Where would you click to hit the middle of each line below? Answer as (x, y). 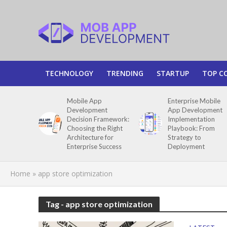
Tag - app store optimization (99, 204)
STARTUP (173, 73)
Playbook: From (191, 128)
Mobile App (85, 101)
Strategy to (184, 137)
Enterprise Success (94, 146)
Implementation (191, 119)
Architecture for (90, 137)
